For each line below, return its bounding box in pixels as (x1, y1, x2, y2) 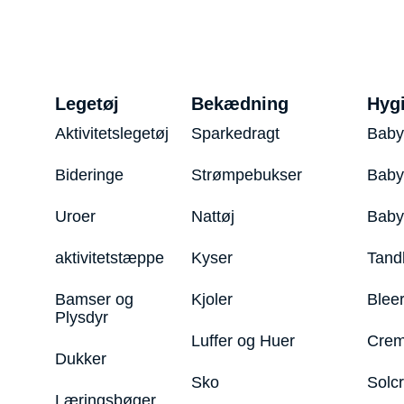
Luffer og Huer (190, 332, 295, 351)
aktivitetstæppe (54, 249, 164, 268)
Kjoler (190, 290, 233, 309)
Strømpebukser (190, 166, 302, 185)
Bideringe (54, 166, 124, 185)
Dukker (54, 350, 106, 369)
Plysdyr (54, 308, 108, 327)
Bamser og (54, 290, 133, 309)
